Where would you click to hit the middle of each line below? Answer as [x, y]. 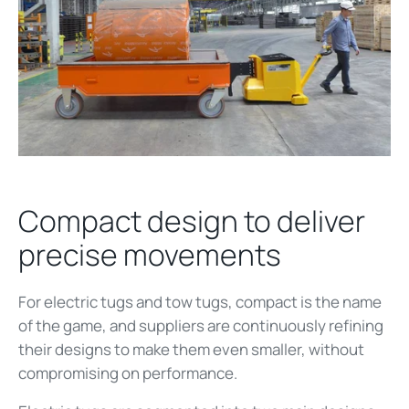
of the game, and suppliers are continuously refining [201, 325]
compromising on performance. [131, 372]
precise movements [150, 254]
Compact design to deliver [192, 220]
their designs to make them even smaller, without [191, 349]
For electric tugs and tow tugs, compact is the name [200, 301]
